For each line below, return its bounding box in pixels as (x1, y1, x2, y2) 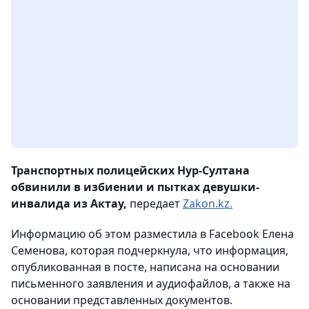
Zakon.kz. (183, 196, 232, 212)
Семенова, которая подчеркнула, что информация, (11, 243, 288, 259)
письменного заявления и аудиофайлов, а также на (11, 276, 290, 292)
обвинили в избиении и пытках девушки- (11, 179, 259, 195)
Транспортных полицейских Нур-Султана (11, 163, 250, 179)
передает (127, 196, 183, 212)
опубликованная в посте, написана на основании (11, 259, 279, 275)
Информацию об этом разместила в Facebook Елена (11, 226, 294, 242)
